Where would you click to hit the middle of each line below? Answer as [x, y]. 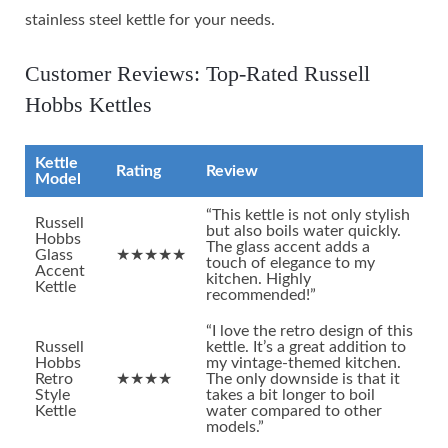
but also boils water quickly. [303, 230]
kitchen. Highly [258, 278]
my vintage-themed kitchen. [303, 362]
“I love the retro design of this [309, 330]
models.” [235, 426]
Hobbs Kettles [88, 104]
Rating [138, 170]
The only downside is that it [303, 378]
